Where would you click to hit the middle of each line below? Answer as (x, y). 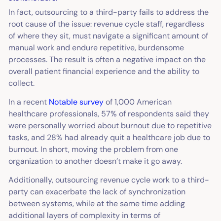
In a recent (29, 102)
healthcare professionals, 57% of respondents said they (109, 114)
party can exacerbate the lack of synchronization (97, 191)
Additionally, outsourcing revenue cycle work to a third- (109, 180)
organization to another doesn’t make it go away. (96, 161)
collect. (23, 83)
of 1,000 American (138, 102)
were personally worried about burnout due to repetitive (110, 126)
